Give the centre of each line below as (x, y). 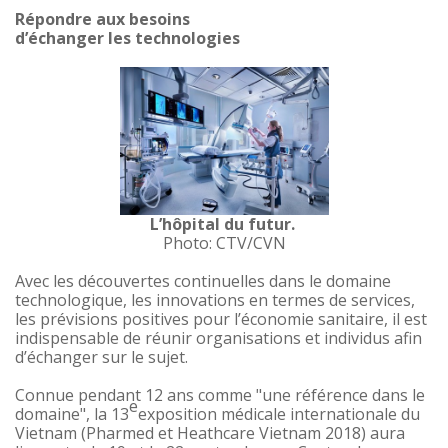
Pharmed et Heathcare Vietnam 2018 (223, 433)
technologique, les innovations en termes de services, (215, 300)
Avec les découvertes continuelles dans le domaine (203, 281)
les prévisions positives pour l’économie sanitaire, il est (221, 319)
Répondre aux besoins (104, 19)
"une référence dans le (340, 395)
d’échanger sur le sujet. (101, 357)
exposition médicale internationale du (279, 414)
